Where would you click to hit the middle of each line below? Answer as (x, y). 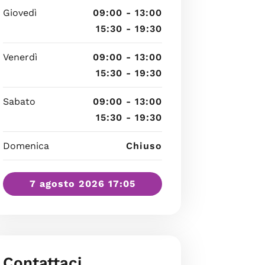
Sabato (19, 101)
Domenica (26, 146)
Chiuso (144, 146)
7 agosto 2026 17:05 (82, 184)
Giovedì (20, 13)
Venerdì (20, 57)
